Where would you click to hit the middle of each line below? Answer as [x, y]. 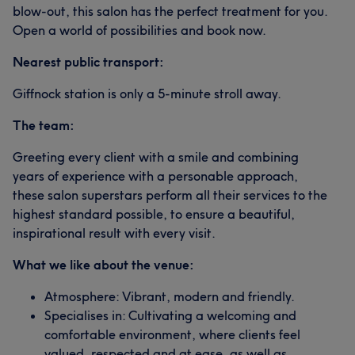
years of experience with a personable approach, [155, 176]
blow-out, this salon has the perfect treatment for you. [170, 11]
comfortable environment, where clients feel [172, 334]
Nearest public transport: [88, 62]
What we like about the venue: [103, 265]
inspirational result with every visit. [114, 233]
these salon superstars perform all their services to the [170, 195]
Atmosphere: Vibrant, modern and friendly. [170, 296]
